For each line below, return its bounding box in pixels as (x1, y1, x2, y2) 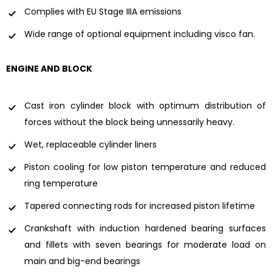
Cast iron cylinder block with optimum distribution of (24, 100, 266, 112)
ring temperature (24, 177, 98, 190)
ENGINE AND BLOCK (6, 62, 92, 75)
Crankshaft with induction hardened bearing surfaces (24, 222, 266, 235)
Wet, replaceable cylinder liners (24, 138, 157, 151)
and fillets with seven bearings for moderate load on (24, 239, 266, 251)
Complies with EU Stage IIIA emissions (24, 5, 182, 18)
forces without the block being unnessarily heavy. (24, 116, 234, 129)
